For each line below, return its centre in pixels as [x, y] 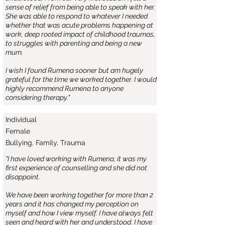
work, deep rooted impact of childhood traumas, [80, 34]
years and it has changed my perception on [72, 204]
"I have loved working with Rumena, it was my [76, 159]
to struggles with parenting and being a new [74, 43]
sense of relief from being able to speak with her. [80, 7]
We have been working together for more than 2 [79, 195]
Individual [21, 120]
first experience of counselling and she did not [76, 168]
